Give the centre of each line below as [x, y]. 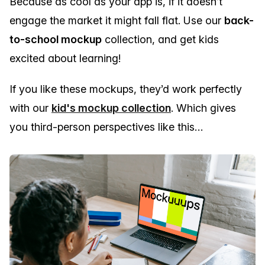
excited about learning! [65, 58]
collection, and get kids [160, 39]
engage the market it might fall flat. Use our [117, 20]
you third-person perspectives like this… [106, 127]
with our [30, 108]
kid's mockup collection [111, 108]
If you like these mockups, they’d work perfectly [126, 89]
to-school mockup [56, 39]
